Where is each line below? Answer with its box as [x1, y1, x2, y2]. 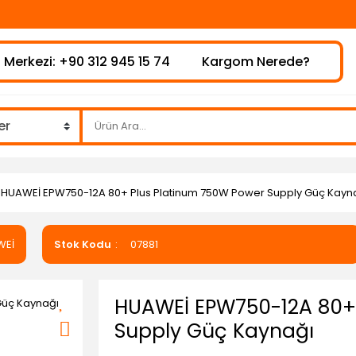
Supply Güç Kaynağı [114, 317, 314, 345]
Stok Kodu [54, 237, 111, 252]
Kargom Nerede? [201, 52, 310, 71]
